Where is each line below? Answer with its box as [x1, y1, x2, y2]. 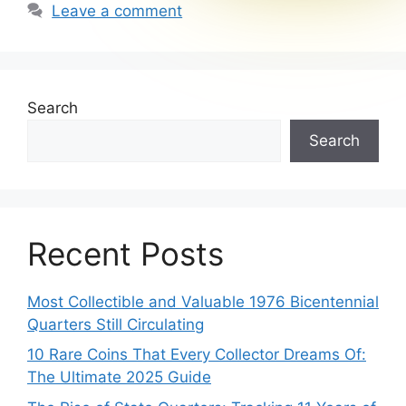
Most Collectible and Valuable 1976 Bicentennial [27, 292, 379, 311]
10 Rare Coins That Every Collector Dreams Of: [27, 345, 366, 364]
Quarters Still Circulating [27, 314, 204, 333]
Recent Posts [27, 234, 224, 273]
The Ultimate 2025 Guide [27, 368, 211, 387]
